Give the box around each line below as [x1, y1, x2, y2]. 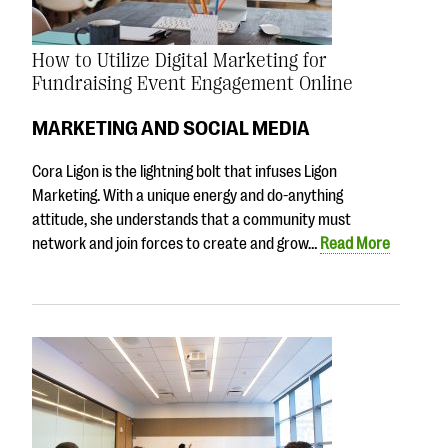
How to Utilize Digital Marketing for [32, 48, 327, 72]
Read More [320, 235, 390, 254]
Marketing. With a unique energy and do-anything [32, 187, 343, 206]
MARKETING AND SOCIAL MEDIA [32, 115, 310, 140]
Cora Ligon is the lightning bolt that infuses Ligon [32, 163, 337, 182]
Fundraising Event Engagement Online [32, 71, 353, 95]
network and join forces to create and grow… [32, 235, 320, 254]
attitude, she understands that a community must [32, 211, 351, 230]
